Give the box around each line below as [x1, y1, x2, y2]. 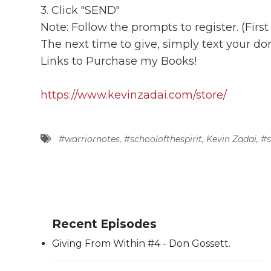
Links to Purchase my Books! [41, 54, 197, 67]
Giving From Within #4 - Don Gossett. [52, 238, 231, 250]
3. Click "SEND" [41, 3, 120, 16]
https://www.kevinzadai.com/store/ [41, 88, 227, 101]
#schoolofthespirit [122, 133, 203, 145]
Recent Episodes [52, 216, 157, 231]
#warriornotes [56, 133, 120, 145]
